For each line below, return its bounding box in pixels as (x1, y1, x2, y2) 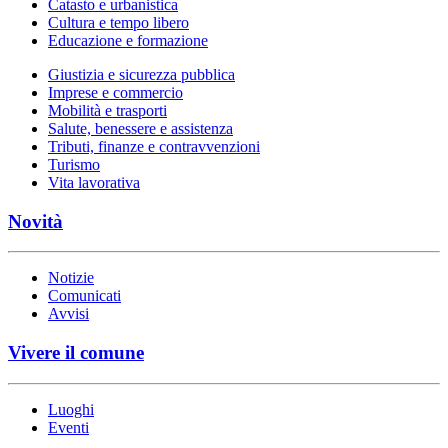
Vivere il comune (8, 342, 144, 364)
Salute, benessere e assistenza (48, 120, 233, 138)
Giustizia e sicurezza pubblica (48, 66, 235, 84)
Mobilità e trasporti (48, 102, 167, 120)
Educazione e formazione (48, 32, 208, 50)
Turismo (48, 156, 100, 174)
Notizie (48, 269, 94, 287)
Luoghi (48, 400, 94, 418)
